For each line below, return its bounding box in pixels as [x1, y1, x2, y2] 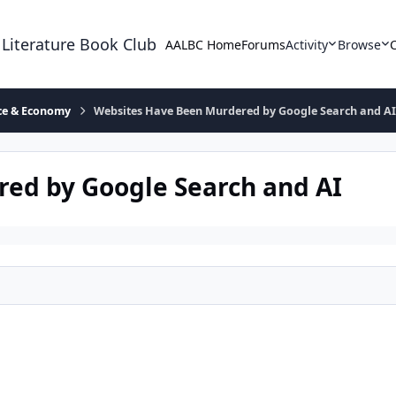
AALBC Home [165, 35, 242, 53]
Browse [337, 35, 381, 53]
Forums [241, 35, 286, 53]
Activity [286, 35, 329, 53]
